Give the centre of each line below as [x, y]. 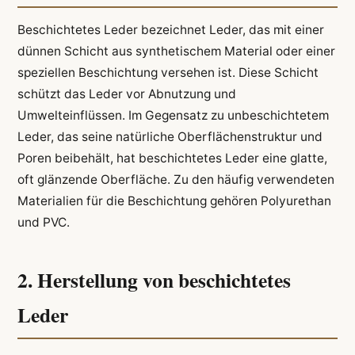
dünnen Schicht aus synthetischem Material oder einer [176, 52]
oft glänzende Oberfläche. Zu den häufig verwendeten [176, 180]
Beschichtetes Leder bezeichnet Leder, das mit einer [170, 30]
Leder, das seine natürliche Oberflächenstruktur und [170, 137]
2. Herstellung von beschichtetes [154, 279]
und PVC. [43, 223]
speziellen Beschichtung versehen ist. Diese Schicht [168, 73]
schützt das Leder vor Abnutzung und [126, 94]
